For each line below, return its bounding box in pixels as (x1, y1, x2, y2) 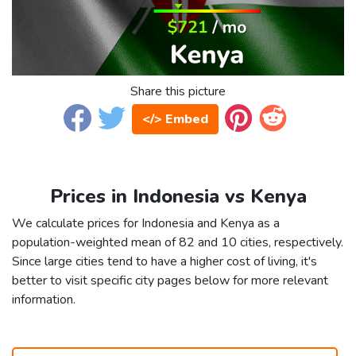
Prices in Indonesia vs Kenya (49, 184, 307, 210)
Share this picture (130, 83, 226, 101)
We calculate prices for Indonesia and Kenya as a (12, 215, 280, 233)
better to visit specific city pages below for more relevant (12, 272, 328, 290)
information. (12, 291, 75, 309)
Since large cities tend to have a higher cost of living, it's (12, 253, 317, 271)
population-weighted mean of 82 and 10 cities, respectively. (12, 234, 343, 252)
